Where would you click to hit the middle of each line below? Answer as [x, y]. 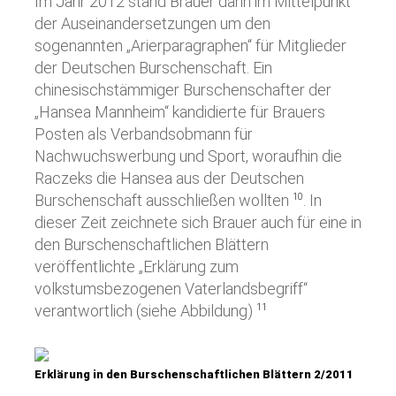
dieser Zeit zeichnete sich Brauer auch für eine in [198, 222]
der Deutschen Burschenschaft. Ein [153, 68]
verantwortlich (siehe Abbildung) [145, 311]
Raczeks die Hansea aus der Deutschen [169, 178]
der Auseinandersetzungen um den [152, 23]
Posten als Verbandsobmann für [144, 134]
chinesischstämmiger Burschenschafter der [183, 90]
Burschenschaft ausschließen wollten [164, 200]
